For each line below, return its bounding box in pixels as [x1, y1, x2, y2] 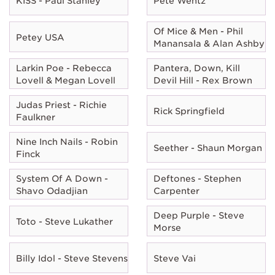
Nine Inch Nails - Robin [16, 136, 118, 147]
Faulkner [16, 112, 55, 122]
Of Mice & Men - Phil [153, 26, 243, 36]
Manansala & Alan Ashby [153, 38, 265, 48]
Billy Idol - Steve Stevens [16, 253, 128, 263]
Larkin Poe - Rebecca [16, 63, 112, 73]
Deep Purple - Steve [153, 210, 244, 220]
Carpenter [153, 185, 199, 196]
